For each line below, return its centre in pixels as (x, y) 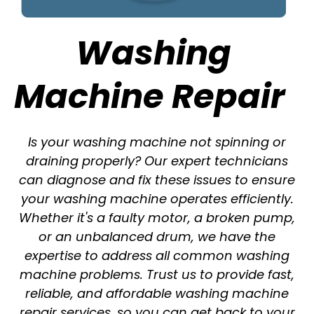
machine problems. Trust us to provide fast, (157, 274)
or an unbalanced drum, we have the (157, 236)
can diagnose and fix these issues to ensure (157, 179)
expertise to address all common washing (157, 255)
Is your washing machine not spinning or (157, 142)
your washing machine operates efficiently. (157, 198)
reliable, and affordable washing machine (157, 293)
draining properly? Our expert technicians (157, 161)
